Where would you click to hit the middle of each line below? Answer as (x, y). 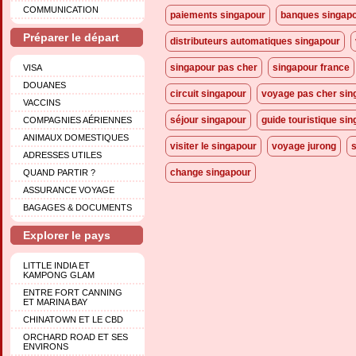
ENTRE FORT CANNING (73, 292)
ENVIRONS (46, 346)
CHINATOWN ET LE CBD (73, 319)
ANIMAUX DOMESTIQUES (76, 137)
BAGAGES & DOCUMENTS (77, 207)
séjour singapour (208, 120)
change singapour (211, 172)
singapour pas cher (214, 68)
